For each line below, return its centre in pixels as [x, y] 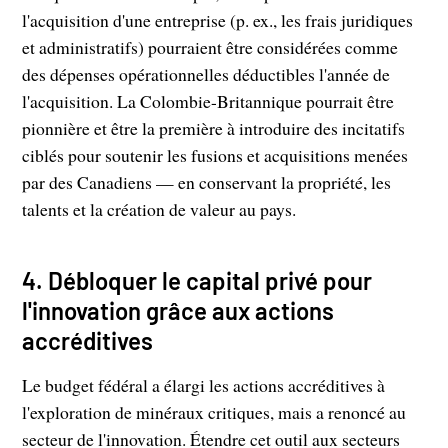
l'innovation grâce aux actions [178, 311]
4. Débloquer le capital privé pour [197, 281]
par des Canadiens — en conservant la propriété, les [207, 182]
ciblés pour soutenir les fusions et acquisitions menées [215, 155]
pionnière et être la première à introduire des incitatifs [214, 128]
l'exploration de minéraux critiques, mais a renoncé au [214, 412]
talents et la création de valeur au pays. [159, 209]
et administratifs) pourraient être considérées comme [210, 47]
